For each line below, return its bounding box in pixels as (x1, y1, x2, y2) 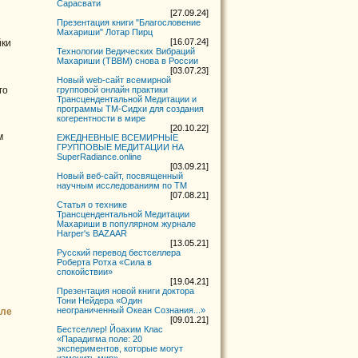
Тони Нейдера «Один (57, 296, 143, 305)
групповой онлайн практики (57, 85, 169, 94)
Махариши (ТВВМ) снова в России (57, 56, 199, 66)
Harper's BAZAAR (57, 229, 128, 238)
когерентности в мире (57, 113, 146, 123)
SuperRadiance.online (57, 152, 142, 161)
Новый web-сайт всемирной (57, 75, 172, 85)
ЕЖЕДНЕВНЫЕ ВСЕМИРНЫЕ (57, 133, 179, 142)
